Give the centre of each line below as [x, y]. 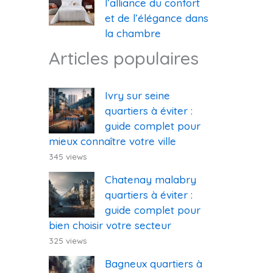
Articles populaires [124, 58]
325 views [68, 240]
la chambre [133, 33]
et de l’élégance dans [157, 18]
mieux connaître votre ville [112, 141]
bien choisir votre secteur [110, 225]
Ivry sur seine [137, 96]
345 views [68, 157]
